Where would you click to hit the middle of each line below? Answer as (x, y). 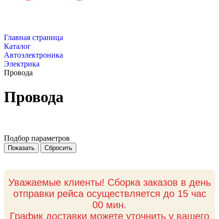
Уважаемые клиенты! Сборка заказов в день (109, 182)
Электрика (22, 64)
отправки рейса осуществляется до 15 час (109, 193)
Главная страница (33, 38)
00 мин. (109, 205)
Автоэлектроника (33, 55)
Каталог (17, 46)
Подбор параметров (37, 138)
